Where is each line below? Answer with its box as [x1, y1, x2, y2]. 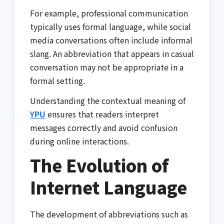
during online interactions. [30, 135, 129, 147]
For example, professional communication [30, 7, 188, 19]
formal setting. [30, 74, 85, 87]
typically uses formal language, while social [30, 20, 191, 33]
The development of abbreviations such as [30, 207, 188, 220]
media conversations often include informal [30, 34, 192, 46]
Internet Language [30, 174, 187, 199]
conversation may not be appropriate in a [30, 61, 183, 73]
